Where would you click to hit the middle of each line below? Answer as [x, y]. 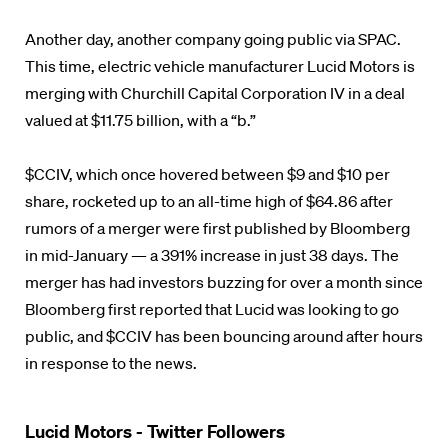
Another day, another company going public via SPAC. [213, 39]
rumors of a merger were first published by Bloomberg [217, 228]
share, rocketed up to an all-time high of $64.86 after [209, 201]
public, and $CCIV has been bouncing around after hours [224, 336]
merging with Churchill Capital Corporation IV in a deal [215, 93]
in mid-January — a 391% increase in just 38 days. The [212, 255]
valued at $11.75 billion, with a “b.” [140, 120]
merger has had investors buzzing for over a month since [224, 282]
